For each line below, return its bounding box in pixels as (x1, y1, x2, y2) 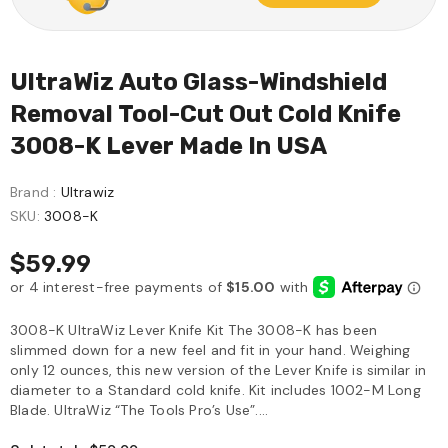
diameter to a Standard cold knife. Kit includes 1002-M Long (10, 381, 421, 400)
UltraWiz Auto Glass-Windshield (10, 68, 387, 96)
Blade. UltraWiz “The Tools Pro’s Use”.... (10, 401, 269, 420)
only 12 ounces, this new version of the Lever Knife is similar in (10, 361, 427, 380)
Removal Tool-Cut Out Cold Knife (10, 100, 401, 128)
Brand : (10, 183, 57, 201)
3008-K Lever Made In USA (10, 132, 327, 160)
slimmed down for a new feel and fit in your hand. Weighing (10, 341, 411, 360)
